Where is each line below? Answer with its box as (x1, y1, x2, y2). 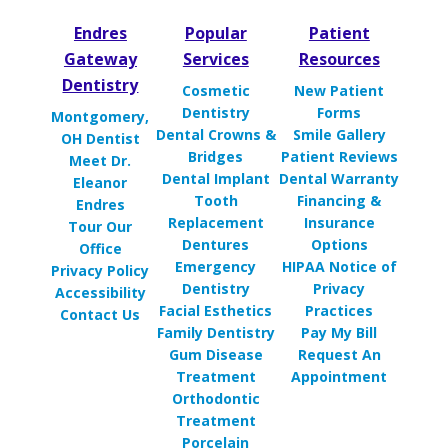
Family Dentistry (156, 323, 275, 343)
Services (182, 48, 249, 71)
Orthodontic (171, 389, 260, 409)
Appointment (291, 367, 388, 387)
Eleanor (73, 173, 128, 193)
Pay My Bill (301, 323, 378, 343)
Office (78, 239, 122, 259)
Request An (297, 345, 381, 365)
